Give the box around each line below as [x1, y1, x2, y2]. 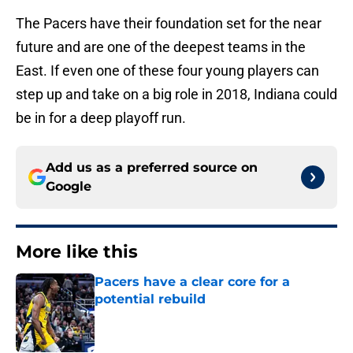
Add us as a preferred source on [46, 160, 258, 176]
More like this [16, 241, 138, 263]
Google [46, 179, 91, 195]
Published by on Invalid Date [94, 308, 231, 321]
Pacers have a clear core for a [95, 274, 290, 290]
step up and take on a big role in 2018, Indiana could [16, 86, 337, 103]
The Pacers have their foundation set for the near [16, 15, 321, 32]
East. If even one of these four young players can [16, 62, 319, 80]
